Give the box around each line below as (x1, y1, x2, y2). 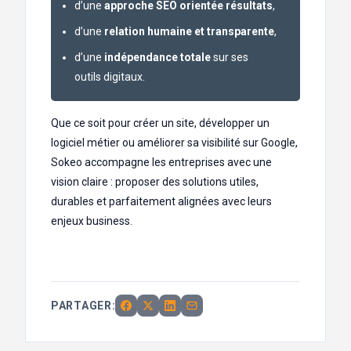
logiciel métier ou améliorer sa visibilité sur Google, (51, 136, 298, 150)
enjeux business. (51, 215, 132, 228)
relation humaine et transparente (104, 25, 274, 38)
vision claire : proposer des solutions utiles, (51, 175, 259, 189)
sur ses (211, 51, 248, 64)
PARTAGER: (51, 299, 116, 313)
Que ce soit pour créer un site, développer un (51, 117, 270, 130)
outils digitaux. (74, 71, 145, 84)
